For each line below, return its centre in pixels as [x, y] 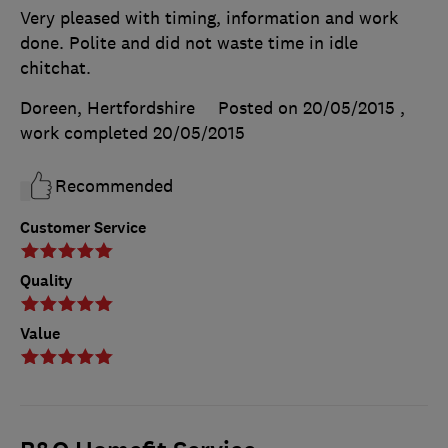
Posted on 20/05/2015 [306, 108]
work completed [86, 133]
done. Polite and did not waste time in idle [189, 43]
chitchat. [55, 68]
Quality [46, 281]
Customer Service [83, 228]
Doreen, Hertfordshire [107, 108]
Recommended [114, 186]
